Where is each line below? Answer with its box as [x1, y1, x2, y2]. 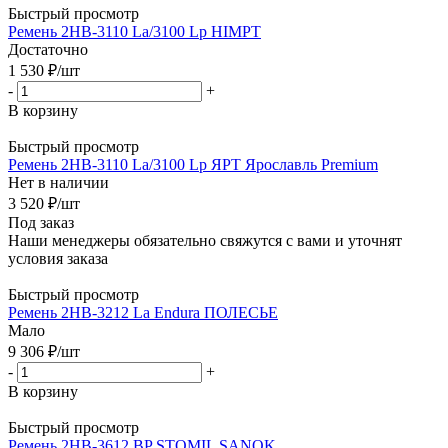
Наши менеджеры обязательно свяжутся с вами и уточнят [8, 231, 402, 249]
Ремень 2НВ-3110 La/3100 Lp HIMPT [8, 22, 261, 40]
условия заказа [8, 249, 108, 267]
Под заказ [8, 213, 74, 231]
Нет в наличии [8, 173, 109, 191]
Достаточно [8, 40, 88, 58]
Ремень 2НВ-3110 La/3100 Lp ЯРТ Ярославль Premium [8, 155, 378, 173]
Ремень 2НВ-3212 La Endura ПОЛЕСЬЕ [8, 303, 278, 321]
